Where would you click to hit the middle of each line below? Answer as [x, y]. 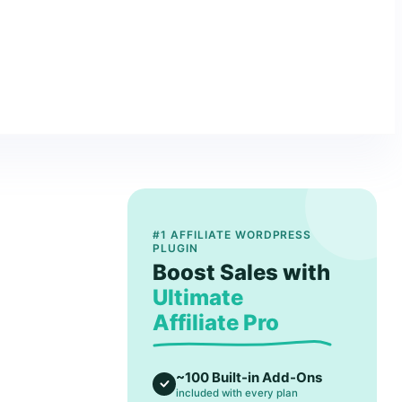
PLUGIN [175, 248]
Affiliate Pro [216, 323]
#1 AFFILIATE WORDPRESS [232, 235]
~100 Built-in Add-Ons [249, 377]
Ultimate [198, 297]
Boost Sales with [242, 272]
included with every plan [237, 393]
